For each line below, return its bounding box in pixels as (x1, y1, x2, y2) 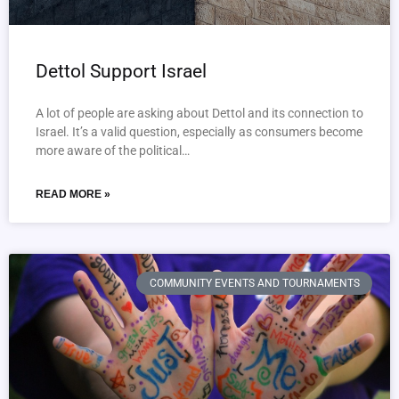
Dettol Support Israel (36, 61, 207, 82)
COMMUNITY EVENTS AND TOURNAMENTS (149, 277, 360, 290)
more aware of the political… (36, 143, 190, 158)
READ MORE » (36, 188, 110, 200)
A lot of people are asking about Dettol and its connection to (36, 106, 363, 120)
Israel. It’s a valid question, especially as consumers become (36, 125, 362, 139)
